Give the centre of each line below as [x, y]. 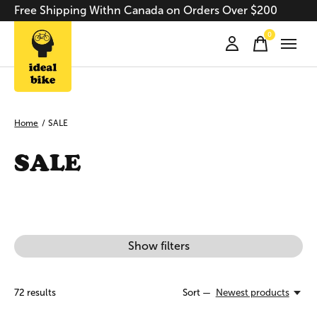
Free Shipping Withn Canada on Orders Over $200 [146, 10]
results [40, 292]
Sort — [197, 293]
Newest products [252, 293]
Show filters [158, 246]
